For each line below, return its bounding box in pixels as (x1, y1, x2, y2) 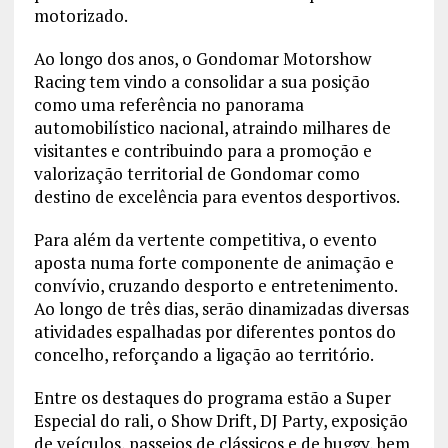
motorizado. (33, 4, 128, 28)
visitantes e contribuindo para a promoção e (33, 139, 372, 163)
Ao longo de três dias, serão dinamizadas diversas (33, 297, 409, 321)
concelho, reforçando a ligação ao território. (33, 343, 374, 367)
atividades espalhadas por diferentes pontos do (33, 320, 396, 344)
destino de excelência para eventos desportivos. (33, 185, 400, 209)
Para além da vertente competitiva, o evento (33, 228, 377, 252)
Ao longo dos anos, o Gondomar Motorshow (33, 47, 371, 71)
